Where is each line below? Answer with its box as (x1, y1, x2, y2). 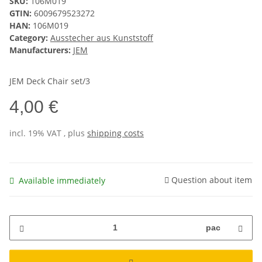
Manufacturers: (9, 44, 71, 56)
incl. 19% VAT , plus (9, 127, 87, 139)
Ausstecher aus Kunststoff (50, 32, 153, 44)
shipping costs (87, 127, 144, 139)
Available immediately (19, 174, 105, 186)
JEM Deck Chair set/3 (9, 75, 90, 87)
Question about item (171, 174, 252, 185)
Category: (9, 32, 50, 44)
